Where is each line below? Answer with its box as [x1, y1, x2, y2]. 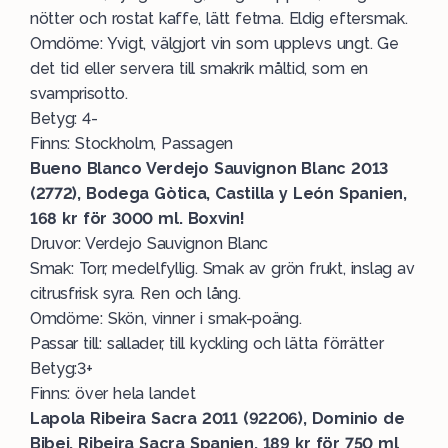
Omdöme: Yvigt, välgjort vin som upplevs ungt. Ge [30, 34, 399, 53]
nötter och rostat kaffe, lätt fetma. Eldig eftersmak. [30, 9, 408, 28]
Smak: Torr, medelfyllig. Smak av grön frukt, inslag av [30, 259, 415, 278]
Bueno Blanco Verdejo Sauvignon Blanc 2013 [30, 159, 388, 178]
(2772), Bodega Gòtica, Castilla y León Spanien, [30, 184, 407, 203]
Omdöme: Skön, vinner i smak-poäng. [30, 309, 302, 328]
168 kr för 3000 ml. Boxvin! [30, 209, 245, 228]
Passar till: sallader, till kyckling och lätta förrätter [30, 334, 384, 353]
